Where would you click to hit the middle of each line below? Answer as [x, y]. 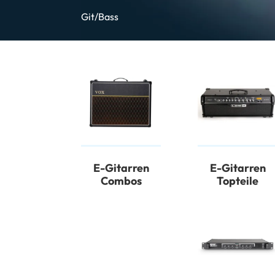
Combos [121, 181]
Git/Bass [100, 17]
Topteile [238, 181]
